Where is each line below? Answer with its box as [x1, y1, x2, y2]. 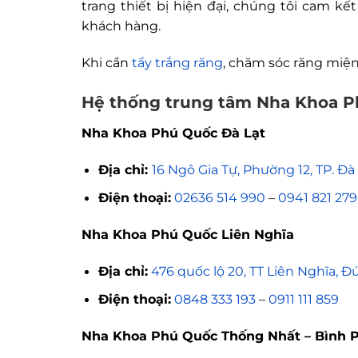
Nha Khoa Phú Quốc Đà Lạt [82, 125, 265, 141]
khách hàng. [82, 18, 161, 34]
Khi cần [82, 54, 132, 71]
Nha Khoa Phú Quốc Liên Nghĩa [82, 225, 294, 242]
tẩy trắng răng [132, 54, 223, 71]
